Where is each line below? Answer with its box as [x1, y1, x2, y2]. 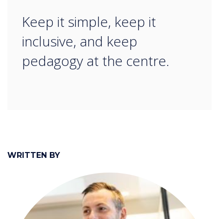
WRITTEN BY [7, 151, 60, 160]
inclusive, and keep [22, 32, 137, 51]
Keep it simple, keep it [22, 12, 156, 31]
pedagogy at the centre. [22, 51, 169, 70]
